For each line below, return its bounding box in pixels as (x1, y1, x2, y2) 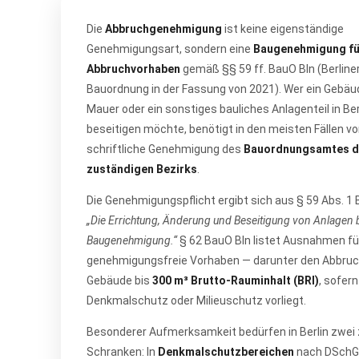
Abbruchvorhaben (87, 63, 180, 75)
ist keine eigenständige (222, 22, 344, 35)
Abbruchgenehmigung (105, 22, 222, 35)
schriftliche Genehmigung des (87, 143, 244, 155)
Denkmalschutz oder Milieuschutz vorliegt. (87, 294, 306, 307)
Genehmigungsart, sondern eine (87, 42, 253, 55)
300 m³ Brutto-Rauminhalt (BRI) (152, 274, 319, 287)
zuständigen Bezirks (87, 163, 197, 175)
